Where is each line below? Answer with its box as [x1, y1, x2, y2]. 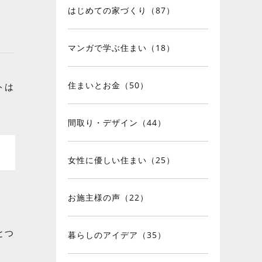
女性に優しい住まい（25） [68, 154, 175, 166]
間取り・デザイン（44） [68, 116, 166, 128]
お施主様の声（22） [68, 191, 149, 203]
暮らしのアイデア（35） [68, 229, 166, 240]
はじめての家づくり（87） [68, 4, 175, 16]
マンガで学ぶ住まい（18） [68, 42, 175, 53]
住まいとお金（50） [68, 79, 149, 91]
